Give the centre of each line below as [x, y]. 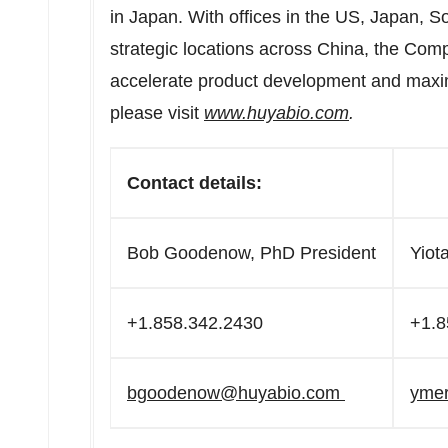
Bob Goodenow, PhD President [251, 253]
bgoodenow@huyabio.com [233, 393]
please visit [157, 113]
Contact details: [194, 183]
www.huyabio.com [276, 113]
